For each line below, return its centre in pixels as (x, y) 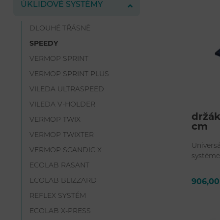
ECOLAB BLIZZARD (63, 181)
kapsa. (202, 167)
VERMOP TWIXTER (61, 136)
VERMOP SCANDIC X (65, 151)
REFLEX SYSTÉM (57, 196)
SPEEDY (43, 44)
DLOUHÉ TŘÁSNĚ (60, 29)
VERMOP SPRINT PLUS (69, 75)
